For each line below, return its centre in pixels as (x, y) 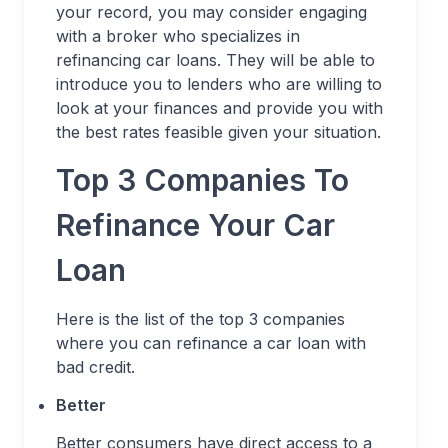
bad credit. (95, 367)
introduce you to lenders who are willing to (219, 84)
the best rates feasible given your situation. (218, 132)
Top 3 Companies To (202, 180)
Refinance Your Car (195, 225)
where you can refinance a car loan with (211, 343)
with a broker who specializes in (178, 36)
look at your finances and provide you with (219, 108)
